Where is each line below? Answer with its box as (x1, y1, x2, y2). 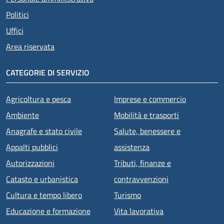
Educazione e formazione (6, 204, 90, 217)
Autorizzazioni (6, 156, 54, 169)
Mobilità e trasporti (114, 108, 179, 121)
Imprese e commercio (114, 92, 186, 105)
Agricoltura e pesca (6, 92, 71, 105)
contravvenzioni (114, 172, 169, 185)
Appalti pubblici (6, 140, 58, 153)
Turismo (114, 188, 141, 201)
